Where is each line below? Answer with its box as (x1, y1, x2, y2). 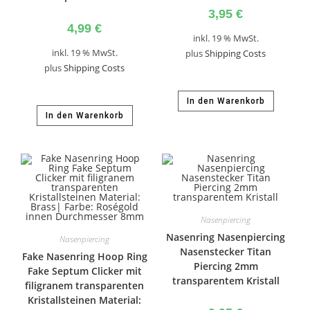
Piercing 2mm (193, 259, 258, 273)
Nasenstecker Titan (180, 245, 271, 258)
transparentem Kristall (172, 274, 280, 287)
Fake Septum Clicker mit (27, 264, 142, 277)
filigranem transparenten (25, 279, 144, 292)
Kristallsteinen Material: (28, 293, 141, 307)
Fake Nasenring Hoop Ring (21, 250, 147, 263)
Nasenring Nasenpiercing (166, 230, 285, 244)
